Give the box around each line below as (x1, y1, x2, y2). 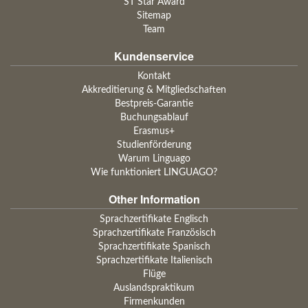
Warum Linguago (118, 154, 190, 164)
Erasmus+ (133, 126, 175, 136)
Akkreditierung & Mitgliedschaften (82, 85, 226, 95)
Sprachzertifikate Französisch (92, 228, 216, 238)
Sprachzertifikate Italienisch (96, 256, 212, 265)
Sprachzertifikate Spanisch (98, 242, 210, 252)
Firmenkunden (123, 297, 185, 307)
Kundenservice (114, 48, 194, 64)
